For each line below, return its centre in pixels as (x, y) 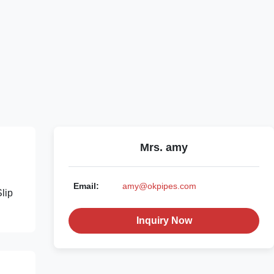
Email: (86, 186)
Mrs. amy (164, 147)
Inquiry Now (164, 220)
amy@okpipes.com (159, 186)
